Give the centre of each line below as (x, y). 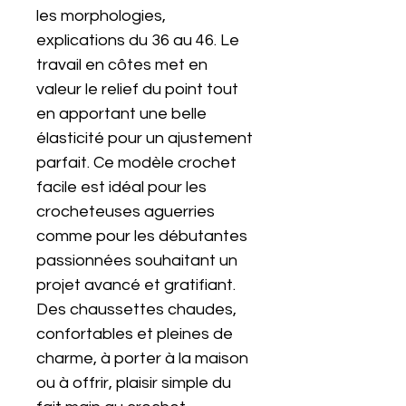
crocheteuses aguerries (126, 212)
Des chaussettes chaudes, (136, 309)
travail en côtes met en (122, 65)
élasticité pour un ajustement (145, 138)
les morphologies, (101, 16)
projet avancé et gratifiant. (136, 285)
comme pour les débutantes (142, 236)
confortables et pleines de (135, 334)
